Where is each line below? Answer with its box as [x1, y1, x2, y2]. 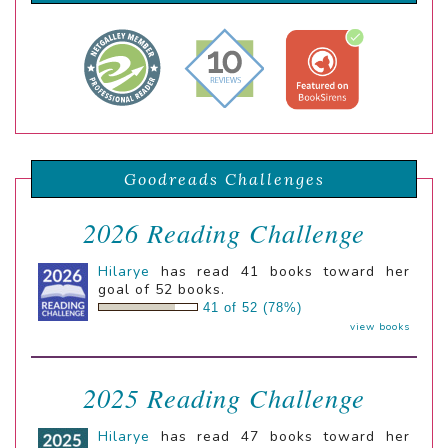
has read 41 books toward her [150, 262, 410, 282]
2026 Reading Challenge [83, 215, 365, 251]
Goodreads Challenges [123, 169, 325, 190]
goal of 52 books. [98, 280, 225, 300]
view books [350, 320, 410, 335]
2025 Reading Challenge [83, 380, 365, 416]
